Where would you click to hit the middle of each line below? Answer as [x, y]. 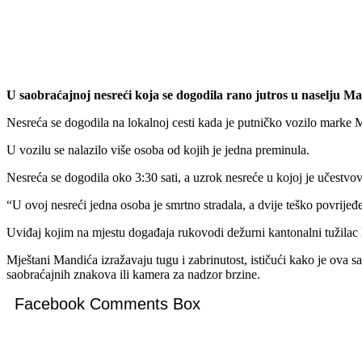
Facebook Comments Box [107, 303]
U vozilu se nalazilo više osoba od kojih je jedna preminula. [158, 149]
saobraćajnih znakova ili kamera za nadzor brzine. [133, 274]
